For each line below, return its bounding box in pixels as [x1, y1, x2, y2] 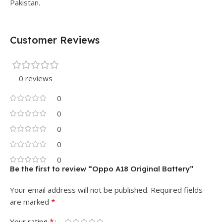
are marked [10, 197, 51, 207]
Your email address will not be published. [10, 185, 149, 195]
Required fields [151, 185, 203, 195]
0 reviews [19, 73, 53, 83]
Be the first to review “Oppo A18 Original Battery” [10, 164, 194, 173]
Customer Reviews [10, 34, 100, 46]
